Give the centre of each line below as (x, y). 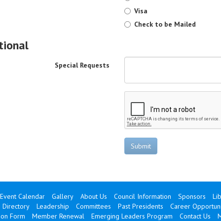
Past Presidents (140, 206)
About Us (93, 196)
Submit (141, 146)
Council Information (142, 196)
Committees (93, 206)
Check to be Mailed (165, 24)
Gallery (62, 196)
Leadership (53, 206)
